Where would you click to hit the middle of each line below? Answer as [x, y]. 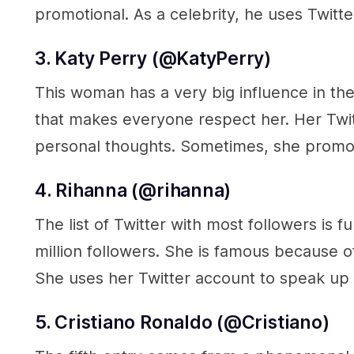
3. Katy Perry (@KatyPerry [150, 58]
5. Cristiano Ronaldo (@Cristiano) [182, 322]
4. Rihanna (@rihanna [130, 190]
